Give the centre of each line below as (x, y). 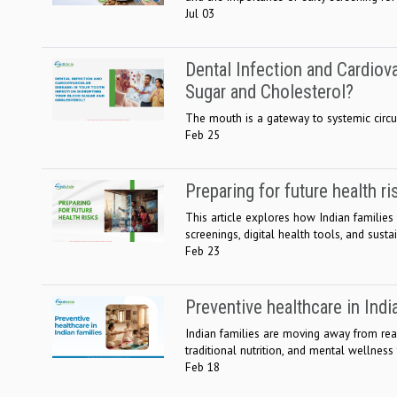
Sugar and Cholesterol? (269, 91)
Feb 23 (202, 250)
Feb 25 (202, 134)
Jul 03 (200, 13)
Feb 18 (202, 366)
